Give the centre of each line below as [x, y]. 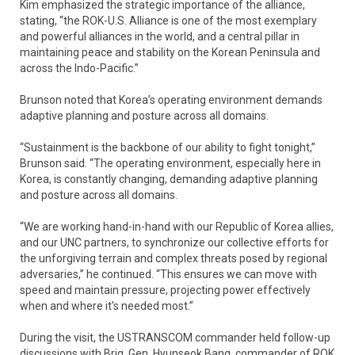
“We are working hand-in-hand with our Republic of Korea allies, [177, 227]
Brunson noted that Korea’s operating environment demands [171, 100]
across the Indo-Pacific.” [79, 69]
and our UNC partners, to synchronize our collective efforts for [174, 243]
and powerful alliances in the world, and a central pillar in [160, 37]
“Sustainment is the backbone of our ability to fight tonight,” [168, 148]
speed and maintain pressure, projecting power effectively [165, 290]
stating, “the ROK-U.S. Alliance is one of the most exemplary [168, 21]
